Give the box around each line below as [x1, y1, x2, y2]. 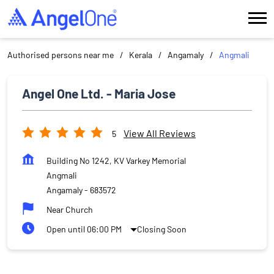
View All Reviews [124, 127, 196, 139]
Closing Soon [137, 224, 187, 235]
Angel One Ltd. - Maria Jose [22, 85, 176, 101]
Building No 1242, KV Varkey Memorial [46, 155, 186, 166]
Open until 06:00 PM [46, 223, 122, 234]
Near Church [46, 204, 93, 215]
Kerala [129, 49, 152, 60]
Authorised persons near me [7, 49, 114, 60]
